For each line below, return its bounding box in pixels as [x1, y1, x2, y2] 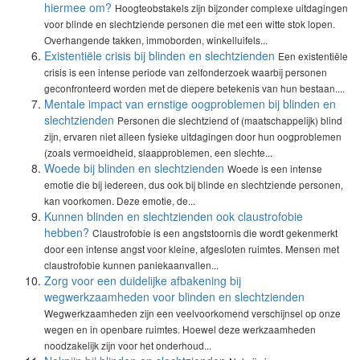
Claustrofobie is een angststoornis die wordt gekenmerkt [92, 226, 337, 239]
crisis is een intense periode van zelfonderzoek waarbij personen [44, 65, 327, 79]
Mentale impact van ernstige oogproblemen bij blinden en [44, 96, 336, 112]
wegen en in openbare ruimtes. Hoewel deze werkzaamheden [44, 322, 316, 336]
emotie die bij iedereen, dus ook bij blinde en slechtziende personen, [44, 178, 343, 191]
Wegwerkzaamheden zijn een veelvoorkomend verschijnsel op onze [44, 306, 341, 320]
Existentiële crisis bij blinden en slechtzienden [44, 47, 275, 63]
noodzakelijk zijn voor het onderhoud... [44, 338, 211, 352]
